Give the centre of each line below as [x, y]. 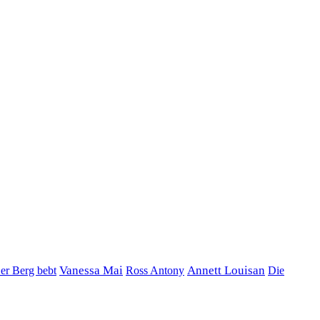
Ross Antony [155, 270]
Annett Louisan [226, 270]
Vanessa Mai [91, 270]
